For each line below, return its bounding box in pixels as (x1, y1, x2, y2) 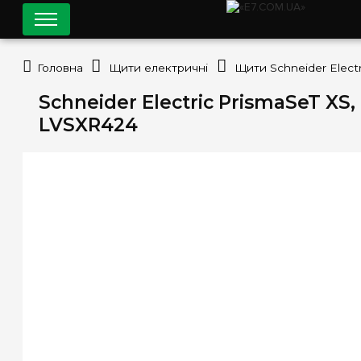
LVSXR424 (38, 113, 138, 136)
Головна (36, 60, 83, 74)
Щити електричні (109, 60, 209, 74)
